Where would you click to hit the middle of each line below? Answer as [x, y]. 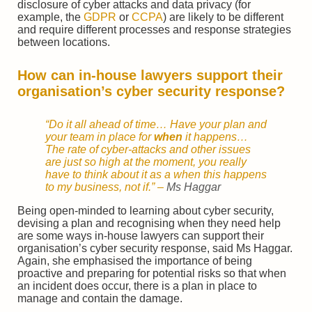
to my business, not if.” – [106, 187]
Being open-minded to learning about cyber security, [146, 210]
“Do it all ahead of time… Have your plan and [156, 124]
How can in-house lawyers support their [150, 75]
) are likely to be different [223, 17]
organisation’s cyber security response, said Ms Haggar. [155, 248]
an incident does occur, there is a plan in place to [137, 286]
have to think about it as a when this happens [156, 174]
